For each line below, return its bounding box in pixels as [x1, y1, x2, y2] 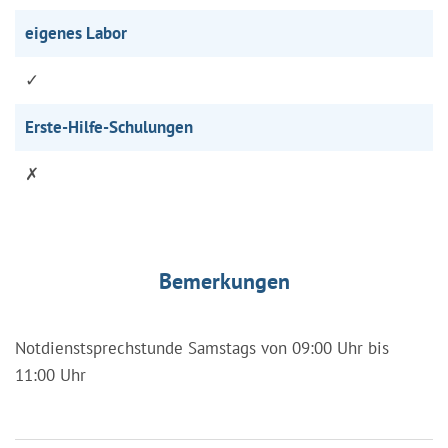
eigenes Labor [25, 21, 127, 44]
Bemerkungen [158, 266, 290, 295]
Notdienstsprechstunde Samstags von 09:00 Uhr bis [15, 336, 389, 359]
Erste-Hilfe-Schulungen [25, 115, 193, 138]
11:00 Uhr [15, 363, 86, 386]
